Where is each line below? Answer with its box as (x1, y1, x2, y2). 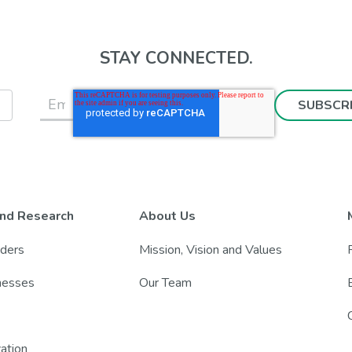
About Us (139, 207, 196, 225)
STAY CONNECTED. (99, 46, 253, 71)
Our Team (139, 273, 192, 291)
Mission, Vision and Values (139, 240, 283, 258)
